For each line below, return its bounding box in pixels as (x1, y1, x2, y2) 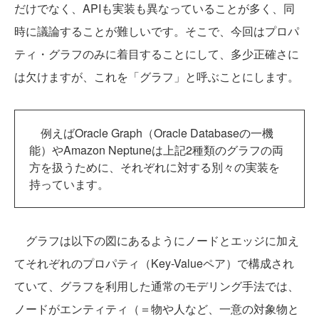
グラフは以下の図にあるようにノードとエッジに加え (14, 232, 299, 249)
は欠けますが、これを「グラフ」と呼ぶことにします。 (14, 68, 299, 85)
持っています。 (29, 176, 109, 193)
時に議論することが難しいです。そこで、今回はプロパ (14, 23, 299, 40)
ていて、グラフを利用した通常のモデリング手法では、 (14, 278, 299, 295)
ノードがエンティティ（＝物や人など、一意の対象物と (14, 300, 299, 318)
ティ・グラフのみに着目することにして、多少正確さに (14, 46, 299, 63)
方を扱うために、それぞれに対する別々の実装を (29, 159, 280, 176)
